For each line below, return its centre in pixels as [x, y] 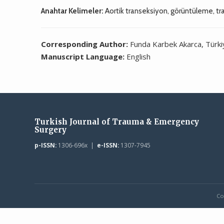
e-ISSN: [108, 145]
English [139, 56]
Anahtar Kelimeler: [72, 11]
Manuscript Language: [84, 56]
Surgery [50, 129]
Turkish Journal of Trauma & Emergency [116, 121]
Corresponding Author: [86, 44]
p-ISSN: [45, 145]
